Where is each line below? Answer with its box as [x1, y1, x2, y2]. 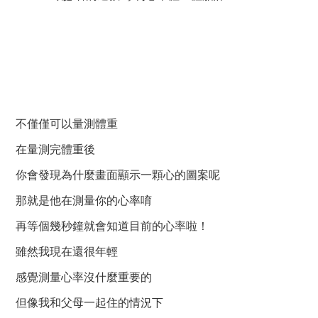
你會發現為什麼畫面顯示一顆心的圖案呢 [16, 169, 220, 182]
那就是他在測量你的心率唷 [16, 194, 152, 207]
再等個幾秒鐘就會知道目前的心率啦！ [16, 220, 209, 233]
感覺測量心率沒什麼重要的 [16, 271, 152, 284]
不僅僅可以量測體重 [16, 118, 118, 131]
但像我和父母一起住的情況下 [16, 297, 163, 309]
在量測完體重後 [16, 143, 95, 156]
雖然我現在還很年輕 [16, 246, 118, 258]
